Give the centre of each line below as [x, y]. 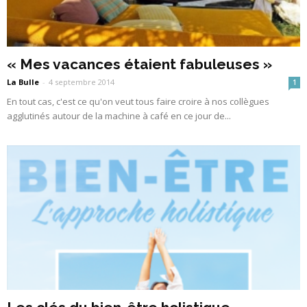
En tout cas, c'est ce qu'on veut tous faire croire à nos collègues [138, 101]
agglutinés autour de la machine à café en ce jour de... [119, 116]
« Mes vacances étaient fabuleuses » [139, 64]
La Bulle [23, 82]
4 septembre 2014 [82, 82]
